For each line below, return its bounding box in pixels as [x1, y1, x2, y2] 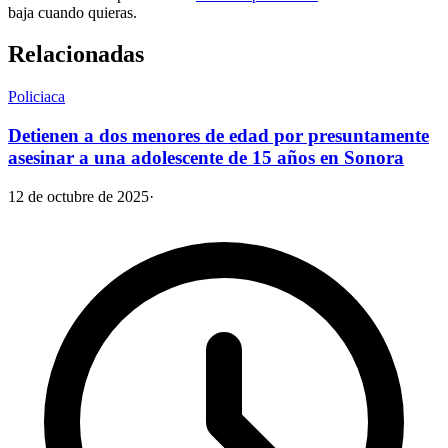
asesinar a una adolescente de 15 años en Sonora [8, 147, 404, 169]
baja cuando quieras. [8, 3, 137, 21]
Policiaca [8, 88, 65, 106]
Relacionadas [8, 41, 144, 68]
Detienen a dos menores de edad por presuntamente [8, 125, 429, 147]
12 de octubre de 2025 [8, 187, 149, 205]
